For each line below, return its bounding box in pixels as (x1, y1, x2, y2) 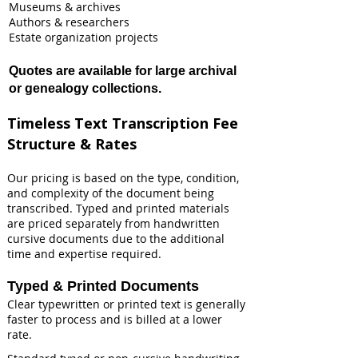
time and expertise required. (7, 246, 161, 261)
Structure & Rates (7, 134, 137, 153)
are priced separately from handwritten (7, 216, 220, 231)
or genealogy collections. (9, 82, 161, 95)
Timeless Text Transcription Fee (7, 113, 238, 133)
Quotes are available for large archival (9, 64, 237, 78)
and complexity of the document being (7, 185, 214, 201)
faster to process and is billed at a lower (7, 312, 222, 327)
